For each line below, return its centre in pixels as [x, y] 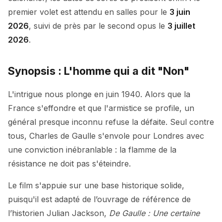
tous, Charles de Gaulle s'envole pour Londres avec [106, 136]
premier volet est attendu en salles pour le [89, 12]
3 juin [180, 12]
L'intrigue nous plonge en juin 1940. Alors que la [99, 94]
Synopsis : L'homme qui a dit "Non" [99, 71]
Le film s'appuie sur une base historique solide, [96, 186]
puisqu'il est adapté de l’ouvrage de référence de [99, 199]
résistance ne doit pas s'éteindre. [69, 164]
